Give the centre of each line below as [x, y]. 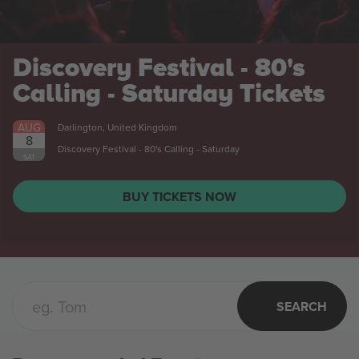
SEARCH [302, 306]
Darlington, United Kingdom [117, 127]
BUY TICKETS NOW [179, 196]
